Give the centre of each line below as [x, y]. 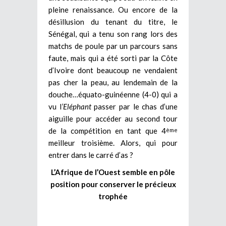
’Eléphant [76, 107]
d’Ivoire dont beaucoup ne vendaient [113, 70]
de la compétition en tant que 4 [107, 131]
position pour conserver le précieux [113, 184]
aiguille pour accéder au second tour [113, 119]
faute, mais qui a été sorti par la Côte [113, 58]
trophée [113, 196]
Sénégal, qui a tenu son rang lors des [113, 34]
